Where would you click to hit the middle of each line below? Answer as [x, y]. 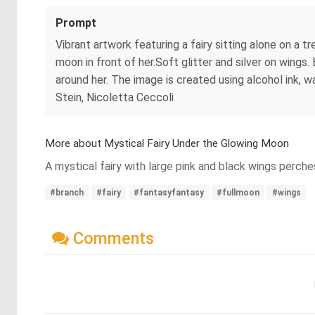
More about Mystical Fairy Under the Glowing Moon [167, 143]
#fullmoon [238, 193]
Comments [111, 238]
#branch [67, 193]
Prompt [76, 23]
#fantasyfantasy [169, 193]
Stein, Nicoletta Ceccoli [115, 97]
